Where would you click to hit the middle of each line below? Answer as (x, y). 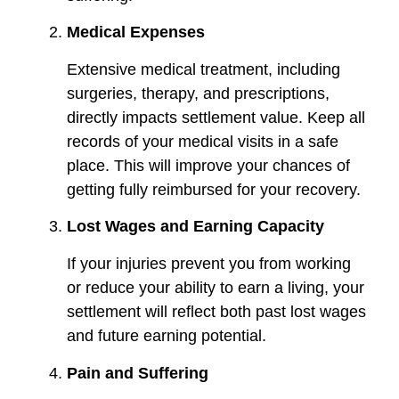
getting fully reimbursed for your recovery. (214, 190)
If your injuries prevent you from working (209, 264)
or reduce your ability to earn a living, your (216, 288)
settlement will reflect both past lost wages (216, 312)
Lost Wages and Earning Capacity (195, 227)
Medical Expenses (136, 33)
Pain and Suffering (138, 373)
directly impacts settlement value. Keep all (216, 118)
